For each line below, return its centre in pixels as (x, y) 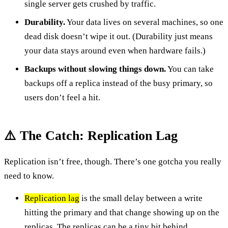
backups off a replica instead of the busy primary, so (119, 83)
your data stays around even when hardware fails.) (115, 50)
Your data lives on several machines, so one (144, 22)
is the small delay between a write (141, 198)
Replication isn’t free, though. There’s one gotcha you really (113, 161)
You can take (190, 69)
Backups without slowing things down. (95, 69)
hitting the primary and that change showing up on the (122, 212)
